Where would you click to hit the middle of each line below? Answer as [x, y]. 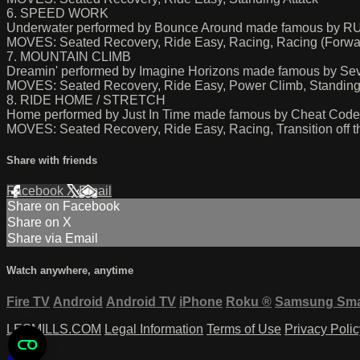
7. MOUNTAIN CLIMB [69, 56]
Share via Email [53, 239]
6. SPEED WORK [57, 13]
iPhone [201, 301]
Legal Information [154, 329]
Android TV [141, 301]
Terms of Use [244, 329]
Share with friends [52, 160]
